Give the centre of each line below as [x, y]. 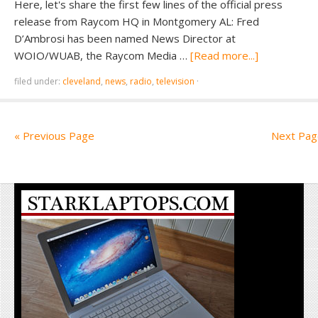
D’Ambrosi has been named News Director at [125, 38]
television [175, 81]
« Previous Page [54, 136]
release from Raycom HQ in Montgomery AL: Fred [137, 21]
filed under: [38, 81]
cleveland [82, 81]
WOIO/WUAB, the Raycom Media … [102, 55]
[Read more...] [224, 55]
